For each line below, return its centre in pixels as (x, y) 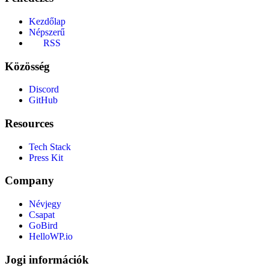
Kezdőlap (47, 21)
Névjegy (45, 204)
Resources (29, 124)
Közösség (27, 66)
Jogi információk (47, 259)
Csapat (42, 215)
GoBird (43, 226)
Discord (44, 89)
